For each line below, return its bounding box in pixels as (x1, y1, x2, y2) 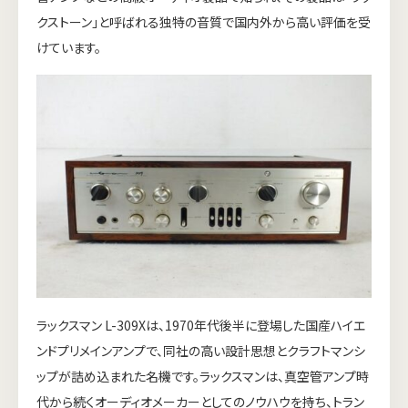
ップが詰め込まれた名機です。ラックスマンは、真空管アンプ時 (36, 367, 369, 386)
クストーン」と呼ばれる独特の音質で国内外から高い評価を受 (36, 13, 371, 31)
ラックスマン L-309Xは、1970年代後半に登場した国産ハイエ (36, 316, 365, 335)
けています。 (36, 38, 101, 56)
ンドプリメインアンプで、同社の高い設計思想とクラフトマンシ (36, 342, 365, 361)
